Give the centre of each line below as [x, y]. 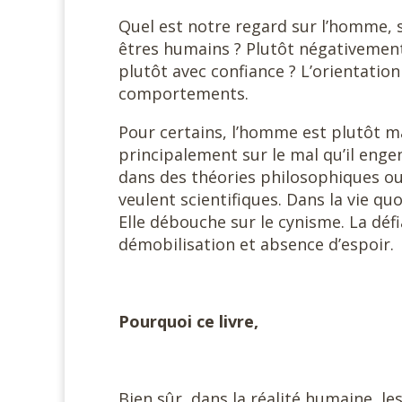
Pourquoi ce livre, [188, 321]
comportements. [184, 93]
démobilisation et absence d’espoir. [256, 244]
